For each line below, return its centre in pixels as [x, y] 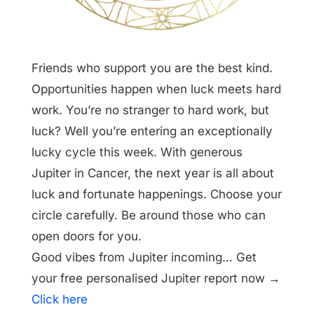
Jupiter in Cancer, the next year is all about [152, 173]
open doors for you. [86, 237]
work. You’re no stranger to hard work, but [150, 110]
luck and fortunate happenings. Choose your [156, 194]
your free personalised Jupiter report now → [156, 279]
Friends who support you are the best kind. [152, 68]
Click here [59, 300]
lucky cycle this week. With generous [137, 152]
